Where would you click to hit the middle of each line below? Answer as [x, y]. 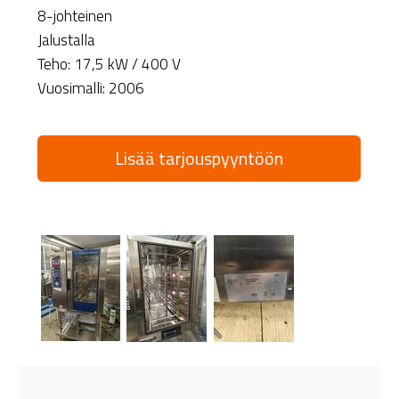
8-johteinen [75, 16]
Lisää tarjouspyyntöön [199, 158]
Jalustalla [66, 40]
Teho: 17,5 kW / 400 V [110, 64]
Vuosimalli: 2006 [91, 88]
